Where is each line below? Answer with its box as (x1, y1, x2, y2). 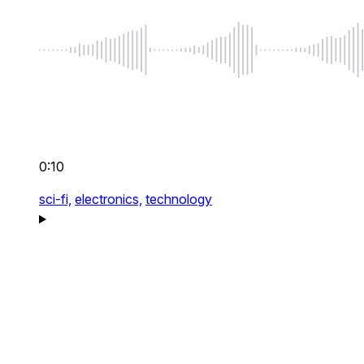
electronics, (75, 191, 142, 208)
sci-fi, (39, 191, 71, 208)
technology (145, 191, 212, 208)
